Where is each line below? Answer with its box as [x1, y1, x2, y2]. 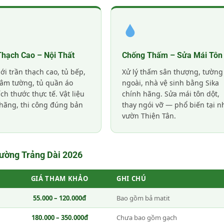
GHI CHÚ [116, 173, 146, 183]
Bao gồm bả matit [116, 193, 170, 202]
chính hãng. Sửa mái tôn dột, [121, 88, 219, 98]
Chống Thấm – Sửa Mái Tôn [121, 50, 222, 60]
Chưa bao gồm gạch [116, 212, 177, 222]
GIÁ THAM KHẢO [30, 173, 88, 183]
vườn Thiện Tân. [121, 110, 176, 120]
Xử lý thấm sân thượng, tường [121, 66, 223, 76]
